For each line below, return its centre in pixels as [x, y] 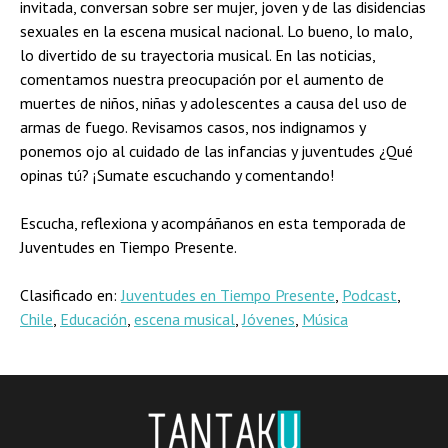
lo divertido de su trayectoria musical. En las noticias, [197, 55]
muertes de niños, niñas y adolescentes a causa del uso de [213, 103]
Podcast [369, 295]
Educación [93, 319]
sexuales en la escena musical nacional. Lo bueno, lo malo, [216, 31]
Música [325, 319]
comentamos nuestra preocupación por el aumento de [202, 79]
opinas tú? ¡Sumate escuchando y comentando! [177, 175]
